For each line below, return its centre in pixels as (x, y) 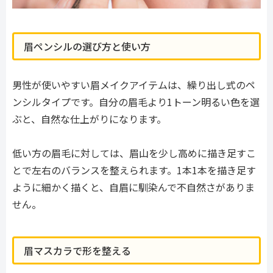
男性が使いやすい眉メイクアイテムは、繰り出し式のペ (134, 84)
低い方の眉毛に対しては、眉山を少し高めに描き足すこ (134, 153)
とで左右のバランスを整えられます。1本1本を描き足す (134, 170)
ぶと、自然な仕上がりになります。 (89, 119)
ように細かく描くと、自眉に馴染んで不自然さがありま (133, 187)
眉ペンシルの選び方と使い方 (87, 46)
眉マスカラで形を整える (77, 250)
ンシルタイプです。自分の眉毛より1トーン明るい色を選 (136, 101)
